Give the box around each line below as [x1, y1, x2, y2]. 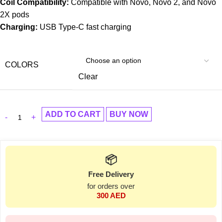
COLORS [5, 60, 39, 69]
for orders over [87, 181, 135, 190]
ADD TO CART [45, 110, 101, 118]
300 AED [96, 191, 126, 200]
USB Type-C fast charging [38, 22, 131, 31]
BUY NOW [110, 110, 148, 118]
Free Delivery [88, 169, 134, 178]
